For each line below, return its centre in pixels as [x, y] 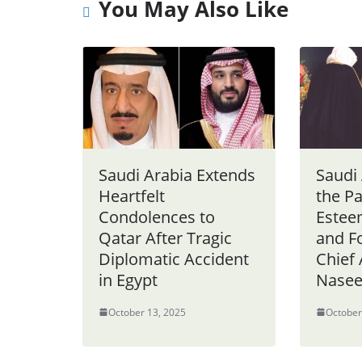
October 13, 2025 [147, 312]
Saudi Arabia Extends [177, 175]
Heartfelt [132, 196]
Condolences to [157, 217]
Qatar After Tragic [165, 238]
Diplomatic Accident [174, 259]
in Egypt [128, 280]
